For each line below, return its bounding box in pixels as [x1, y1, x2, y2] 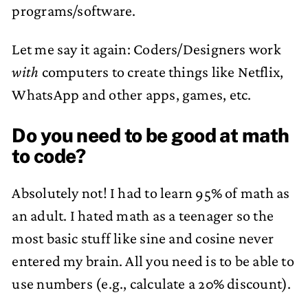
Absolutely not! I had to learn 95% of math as [12, 184, 290, 202]
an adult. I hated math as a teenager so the [12, 207, 274, 225]
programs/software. [12, 2, 136, 20]
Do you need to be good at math [12, 123, 289, 146]
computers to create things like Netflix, [38, 63, 284, 80]
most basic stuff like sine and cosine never [12, 230, 274, 247]
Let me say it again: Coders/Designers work [12, 40, 281, 58]
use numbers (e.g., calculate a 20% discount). [12, 275, 291, 293]
